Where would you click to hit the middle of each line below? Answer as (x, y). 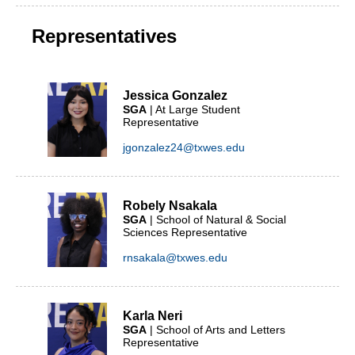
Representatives (104, 36)
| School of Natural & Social (216, 219)
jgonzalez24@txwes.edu (184, 147)
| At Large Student (193, 109)
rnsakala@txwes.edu (175, 258)
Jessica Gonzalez (175, 95)
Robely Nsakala (170, 206)
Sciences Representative (185, 232)
